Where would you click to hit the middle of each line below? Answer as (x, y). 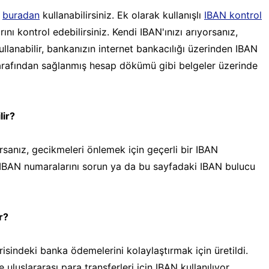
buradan (21, 15)
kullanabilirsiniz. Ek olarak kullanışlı (122, 15)
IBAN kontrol (233, 15)
